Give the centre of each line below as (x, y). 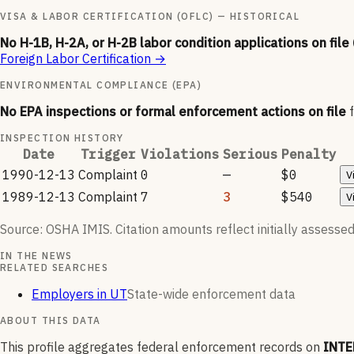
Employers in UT (79, 294)
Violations (180, 154)
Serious (250, 154)
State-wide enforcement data (211, 294)
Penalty (309, 154)
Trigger (108, 154)
